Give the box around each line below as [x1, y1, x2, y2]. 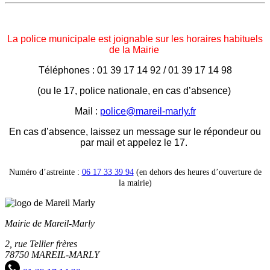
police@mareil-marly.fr [99, 105, 196, 116]
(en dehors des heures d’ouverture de [133, 167, 262, 177]
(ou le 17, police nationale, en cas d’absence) [37, 85, 233, 96]
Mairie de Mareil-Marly [5, 218, 95, 228]
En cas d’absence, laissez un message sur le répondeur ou [9, 126, 261, 137]
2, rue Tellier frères [5, 238, 77, 249]
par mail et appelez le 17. [80, 137, 190, 148]
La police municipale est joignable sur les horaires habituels [7, 33, 263, 44]
